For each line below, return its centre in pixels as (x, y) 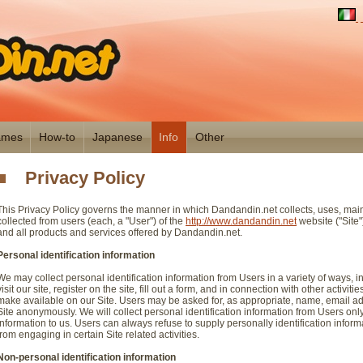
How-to (58, 137)
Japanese (117, 137)
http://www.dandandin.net (241, 221)
